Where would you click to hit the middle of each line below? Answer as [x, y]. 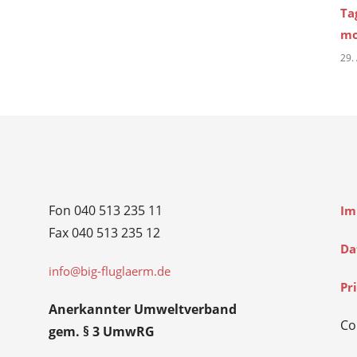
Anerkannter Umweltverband [142, 309]
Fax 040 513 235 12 [104, 232]
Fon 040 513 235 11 [105, 210]
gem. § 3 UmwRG [103, 331]
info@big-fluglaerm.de [109, 271]
